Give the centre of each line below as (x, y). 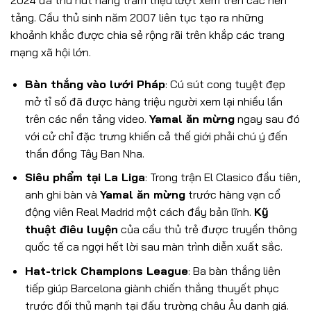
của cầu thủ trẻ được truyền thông (207, 229)
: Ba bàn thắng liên (234, 270)
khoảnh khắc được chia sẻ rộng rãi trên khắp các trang (148, 34)
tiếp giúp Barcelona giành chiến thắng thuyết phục (152, 288)
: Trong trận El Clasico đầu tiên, (222, 177)
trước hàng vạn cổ (233, 195)
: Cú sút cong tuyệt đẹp (225, 84)
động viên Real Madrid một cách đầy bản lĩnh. (139, 212)
